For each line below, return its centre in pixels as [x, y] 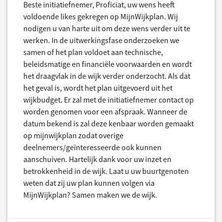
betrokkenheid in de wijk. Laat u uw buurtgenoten [106, 171]
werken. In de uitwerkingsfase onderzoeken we [101, 40]
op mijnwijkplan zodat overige [73, 135]
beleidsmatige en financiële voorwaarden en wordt [108, 64]
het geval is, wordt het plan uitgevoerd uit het [98, 87]
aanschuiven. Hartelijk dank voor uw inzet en [97, 159]
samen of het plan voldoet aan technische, [93, 52]
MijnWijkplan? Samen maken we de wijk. [90, 194]
